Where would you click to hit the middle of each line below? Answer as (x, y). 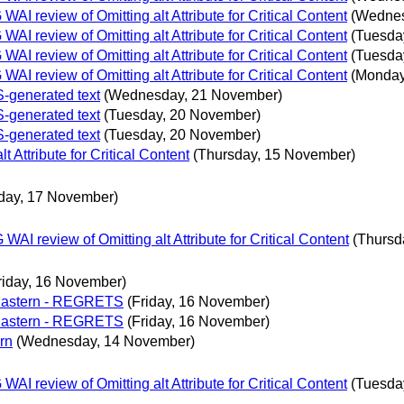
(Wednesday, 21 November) (193, 95)
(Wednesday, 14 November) (106, 342)
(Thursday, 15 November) (274, 154)
